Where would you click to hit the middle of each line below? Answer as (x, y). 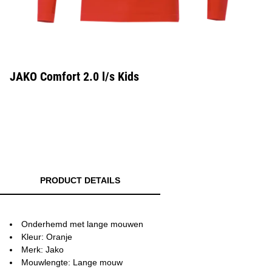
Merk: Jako (42, 250)
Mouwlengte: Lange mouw (72, 262)
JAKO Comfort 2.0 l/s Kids (74, 76)
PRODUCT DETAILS (80, 180)
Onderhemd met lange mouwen (82, 224)
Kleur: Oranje (47, 237)
